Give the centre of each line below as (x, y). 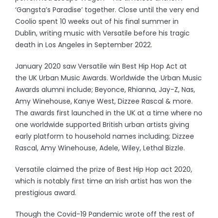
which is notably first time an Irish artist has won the (104, 181)
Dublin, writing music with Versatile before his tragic (103, 33)
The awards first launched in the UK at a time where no (109, 113)
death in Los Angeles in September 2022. (85, 45)
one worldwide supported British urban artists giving (102, 124)
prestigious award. (47, 192)
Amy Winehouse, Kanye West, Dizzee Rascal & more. (104, 101)
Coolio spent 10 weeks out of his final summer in (97, 21)
